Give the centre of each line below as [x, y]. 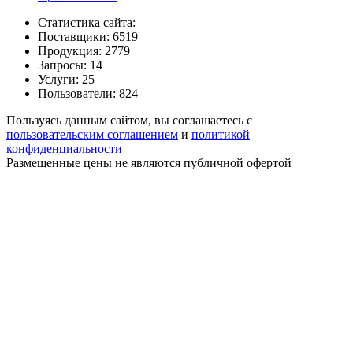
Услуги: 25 [66, 79]
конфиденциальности [64, 148]
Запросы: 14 [70, 65]
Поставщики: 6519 [88, 36]
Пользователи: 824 [88, 93]
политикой [221, 134]
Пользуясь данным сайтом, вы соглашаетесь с [129, 120]
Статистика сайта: [87, 22]
